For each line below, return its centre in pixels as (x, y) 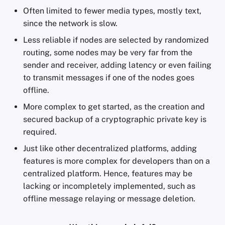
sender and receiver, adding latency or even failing (117, 65)
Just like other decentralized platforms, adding (110, 148)
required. (40, 132)
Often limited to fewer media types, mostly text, (112, 11)
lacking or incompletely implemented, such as (109, 186)
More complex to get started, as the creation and (114, 107)
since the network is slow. (70, 23)
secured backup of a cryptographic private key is (115, 119)
